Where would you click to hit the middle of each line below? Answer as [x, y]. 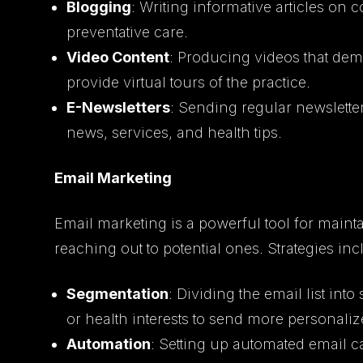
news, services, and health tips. [175, 132]
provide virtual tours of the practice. [189, 82]
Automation [109, 344]
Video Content [118, 57]
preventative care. [128, 32]
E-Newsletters [119, 107]
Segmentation [118, 293]
